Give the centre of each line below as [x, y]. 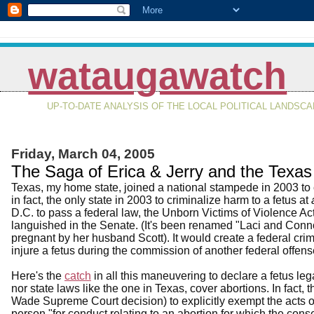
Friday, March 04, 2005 [83, 153]
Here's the [38, 275]
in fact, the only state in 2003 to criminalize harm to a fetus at [161, 200]
